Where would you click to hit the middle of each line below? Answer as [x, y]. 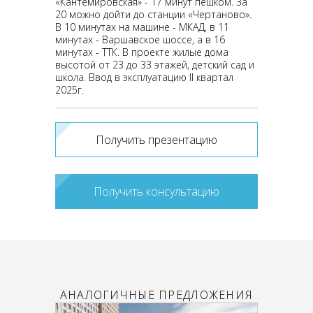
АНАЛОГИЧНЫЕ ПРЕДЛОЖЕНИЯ [156, 295]
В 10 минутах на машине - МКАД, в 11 [142, 27]
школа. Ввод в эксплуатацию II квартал [144, 77]
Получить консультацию [156, 191]
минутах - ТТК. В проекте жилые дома [142, 52]
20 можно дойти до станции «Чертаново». [153, 14]
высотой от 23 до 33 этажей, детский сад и [155, 65]
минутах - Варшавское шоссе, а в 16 [140, 39]
